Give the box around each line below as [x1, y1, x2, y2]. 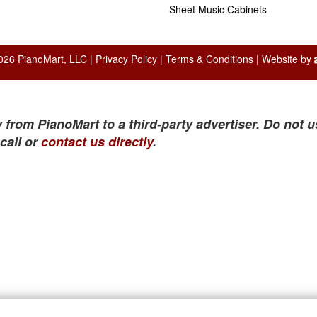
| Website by [253, 51, 314, 66]
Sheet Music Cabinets [169, 1, 267, 16]
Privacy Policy [95, 51, 157, 66]
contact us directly [41, 132, 153, 151]
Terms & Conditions [165, 51, 253, 66]
